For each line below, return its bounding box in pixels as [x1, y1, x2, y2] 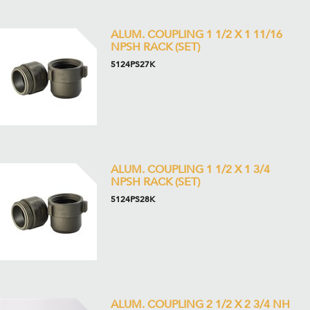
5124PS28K [111, 194, 155, 205]
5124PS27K [111, 59, 155, 70]
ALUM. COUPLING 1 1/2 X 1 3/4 [111, 162, 270, 177]
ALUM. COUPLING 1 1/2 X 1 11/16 [111, 27, 282, 42]
